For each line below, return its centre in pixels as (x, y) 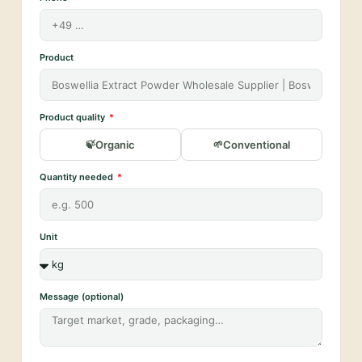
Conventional (257, 145)
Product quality (74, 118)
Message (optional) (82, 297)
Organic (115, 145)
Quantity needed (78, 177)
